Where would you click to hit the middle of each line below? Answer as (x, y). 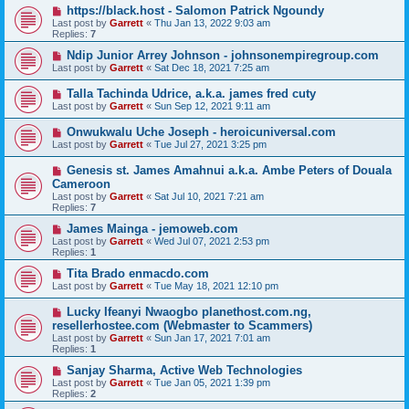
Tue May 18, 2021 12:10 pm (216, 286)
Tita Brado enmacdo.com (137, 273)
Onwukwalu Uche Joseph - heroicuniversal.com (201, 132)
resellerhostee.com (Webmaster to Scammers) (182, 325)
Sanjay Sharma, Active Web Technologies (184, 370)
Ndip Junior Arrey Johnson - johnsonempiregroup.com (222, 55)
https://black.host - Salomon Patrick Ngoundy (195, 10)
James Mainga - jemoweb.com (152, 229)
